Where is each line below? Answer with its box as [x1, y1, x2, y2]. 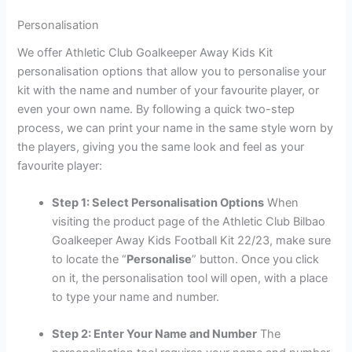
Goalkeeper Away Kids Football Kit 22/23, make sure [52, 233, 332, 247]
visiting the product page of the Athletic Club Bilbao [52, 214, 326, 229]
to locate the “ [52, 251, 127, 266]
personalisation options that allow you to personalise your [17, 64, 327, 79]
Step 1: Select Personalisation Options [52, 195, 265, 210]
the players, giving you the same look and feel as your [17, 139, 305, 154]
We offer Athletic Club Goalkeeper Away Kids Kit [17, 45, 273, 60]
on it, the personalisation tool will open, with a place [52, 270, 328, 285]
